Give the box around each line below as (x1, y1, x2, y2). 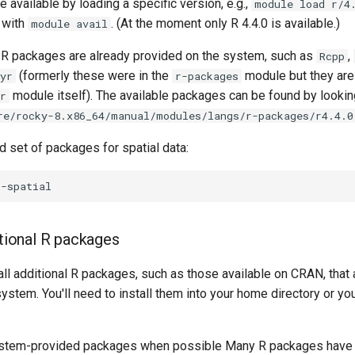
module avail (31, 17, 108, 31)
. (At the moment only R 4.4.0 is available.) (111, 16, 340, 31)
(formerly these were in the (16, 68, 172, 83)
